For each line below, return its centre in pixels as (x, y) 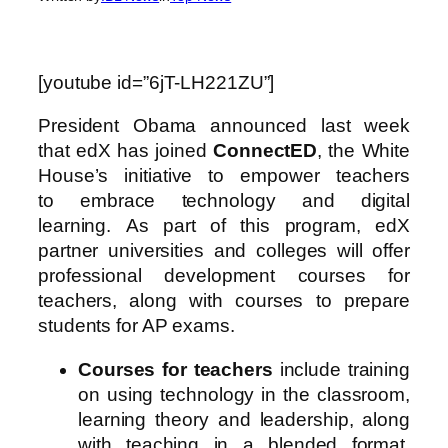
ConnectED (265, 151)
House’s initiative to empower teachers (224, 176)
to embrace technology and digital (224, 201)
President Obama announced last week (224, 126)
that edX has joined (125, 151)
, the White (364, 151)
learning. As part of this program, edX (224, 226)
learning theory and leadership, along (244, 419)
